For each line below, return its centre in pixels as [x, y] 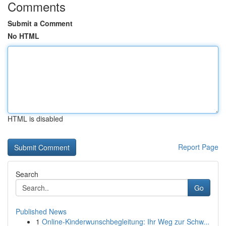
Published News [41, 211]
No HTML [23, 36]
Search [27, 174]
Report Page [198, 147]
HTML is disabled [35, 119]
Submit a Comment [40, 23]
